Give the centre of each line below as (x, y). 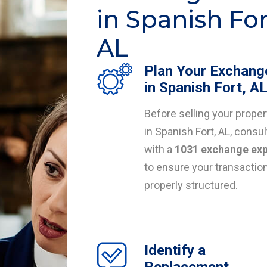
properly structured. (191, 185)
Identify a (175, 250)
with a (159, 149)
